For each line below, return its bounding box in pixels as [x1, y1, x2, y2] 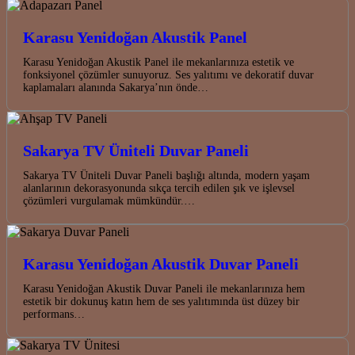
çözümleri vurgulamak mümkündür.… [23, 195, 195, 208]
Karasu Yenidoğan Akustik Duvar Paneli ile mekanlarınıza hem [23, 283, 305, 296]
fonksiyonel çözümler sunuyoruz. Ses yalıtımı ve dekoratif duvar [23, 69, 314, 82]
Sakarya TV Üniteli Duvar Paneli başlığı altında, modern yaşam [23, 170, 310, 182]
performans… [23, 308, 85, 321]
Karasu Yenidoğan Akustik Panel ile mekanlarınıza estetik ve [23, 56, 294, 69]
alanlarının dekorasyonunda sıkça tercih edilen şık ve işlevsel [23, 182, 295, 195]
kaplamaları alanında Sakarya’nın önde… [23, 82, 208, 94]
